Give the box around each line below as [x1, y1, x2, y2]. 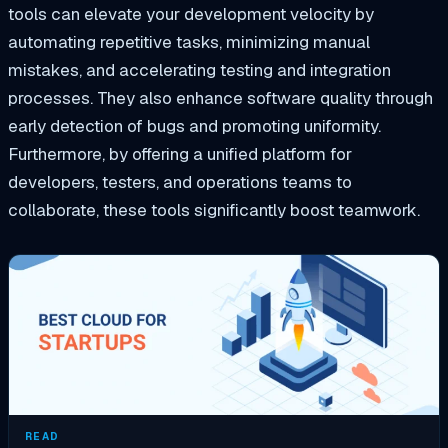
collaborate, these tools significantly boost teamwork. [8, 198, 420, 221]
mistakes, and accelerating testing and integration [8, 58, 391, 81]
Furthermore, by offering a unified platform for [8, 142, 352, 165]
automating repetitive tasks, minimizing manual [8, 30, 370, 53]
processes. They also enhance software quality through [8, 86, 433, 109]
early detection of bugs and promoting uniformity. [8, 114, 381, 137]
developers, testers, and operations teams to [8, 170, 352, 193]
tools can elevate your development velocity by [8, 2, 374, 25]
